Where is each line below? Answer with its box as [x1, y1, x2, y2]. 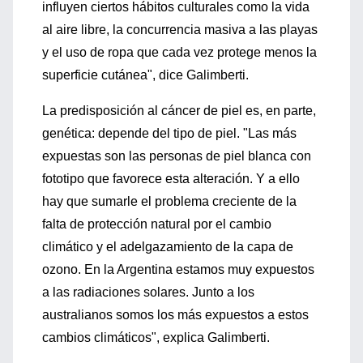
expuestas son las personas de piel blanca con [42, 149, 311, 163]
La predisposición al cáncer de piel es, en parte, [42, 104, 316, 117]
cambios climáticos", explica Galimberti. [42, 331, 270, 344]
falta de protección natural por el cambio [42, 217, 271, 231]
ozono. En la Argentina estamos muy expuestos [42, 263, 314, 276]
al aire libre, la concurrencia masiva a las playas [42, 23, 318, 36]
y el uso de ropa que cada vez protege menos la [42, 45, 317, 59]
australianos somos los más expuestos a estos [42, 308, 309, 322]
